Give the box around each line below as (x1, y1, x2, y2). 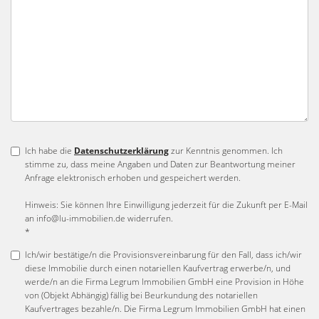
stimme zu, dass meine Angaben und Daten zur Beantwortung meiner (25, 158, 296, 170)
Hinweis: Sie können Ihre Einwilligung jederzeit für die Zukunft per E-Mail (25, 199, 308, 211)
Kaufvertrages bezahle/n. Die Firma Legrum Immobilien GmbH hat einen (25, 303, 305, 315)
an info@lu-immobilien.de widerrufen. (25, 212, 173, 224)
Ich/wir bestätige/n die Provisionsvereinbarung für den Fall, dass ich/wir (25, 249, 302, 261)
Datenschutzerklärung (74, 145, 169, 157)
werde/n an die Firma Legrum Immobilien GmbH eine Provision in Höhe (25, 276, 304, 288)
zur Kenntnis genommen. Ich (169, 145, 283, 157)
